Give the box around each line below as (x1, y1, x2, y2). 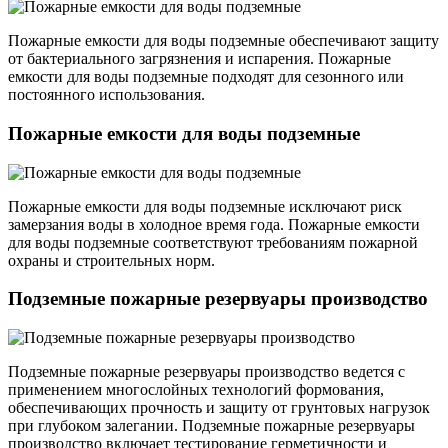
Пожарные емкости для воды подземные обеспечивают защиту (8, 32, 439, 50)
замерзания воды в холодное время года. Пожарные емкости (8, 215, 420, 233)
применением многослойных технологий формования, (8, 381, 384, 399)
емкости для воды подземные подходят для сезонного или (8, 68, 404, 86)
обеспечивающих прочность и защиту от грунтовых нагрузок (8, 399, 430, 417)
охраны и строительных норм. (8, 251, 215, 269)
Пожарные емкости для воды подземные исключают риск (8, 197, 402, 215)
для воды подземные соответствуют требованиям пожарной (8, 233, 418, 251)
